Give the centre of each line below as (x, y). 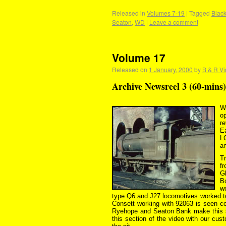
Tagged (200, 13)
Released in (129, 13)
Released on (130, 69)
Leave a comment (174, 22)
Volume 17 (139, 58)
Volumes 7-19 (166, 13)
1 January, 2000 (171, 69)
